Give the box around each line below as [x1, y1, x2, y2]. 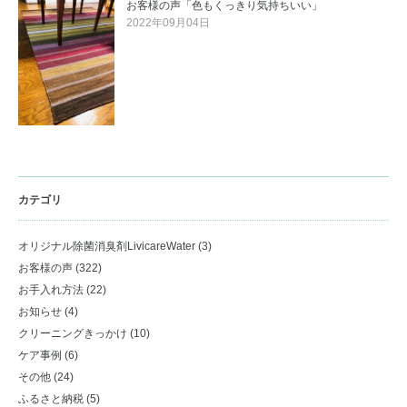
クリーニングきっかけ [18, 327, 127, 341]
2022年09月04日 [126, 15, 210, 29]
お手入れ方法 [18, 283, 84, 297]
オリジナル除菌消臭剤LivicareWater [18, 240, 195, 253]
